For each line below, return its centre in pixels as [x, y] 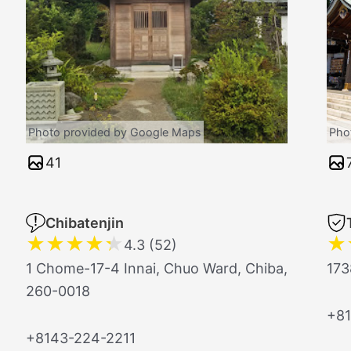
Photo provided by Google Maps [115, 132]
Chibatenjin [85, 223]
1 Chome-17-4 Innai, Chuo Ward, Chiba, [157, 268]
